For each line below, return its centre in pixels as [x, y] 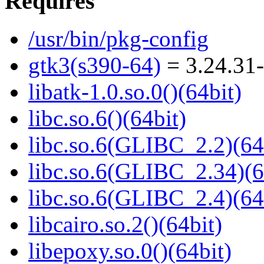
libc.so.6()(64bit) [107, 118]
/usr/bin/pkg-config [118, 39]
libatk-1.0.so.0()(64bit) [135, 92]
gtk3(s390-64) [95, 65]
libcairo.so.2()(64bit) [125, 225]
